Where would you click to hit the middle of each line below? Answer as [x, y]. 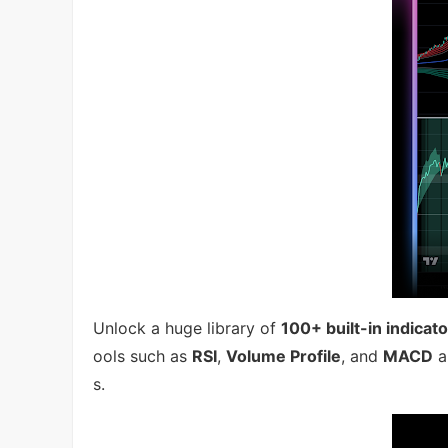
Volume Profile [283, 355]
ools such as [142, 355]
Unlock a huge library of [187, 327]
